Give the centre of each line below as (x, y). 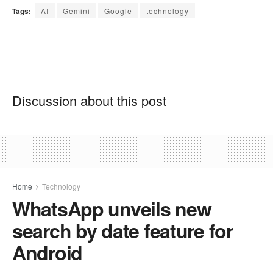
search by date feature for (122, 231)
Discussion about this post (89, 101)
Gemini (76, 11)
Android (48, 253)
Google (118, 11)
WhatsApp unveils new (112, 209)
